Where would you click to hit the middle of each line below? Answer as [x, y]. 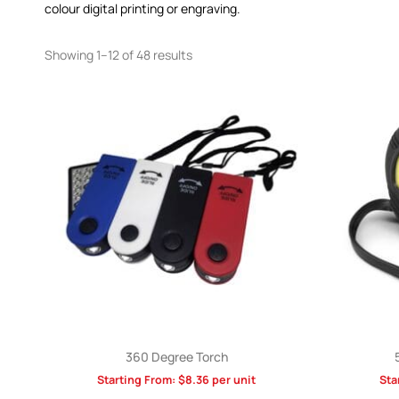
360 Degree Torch [176, 357]
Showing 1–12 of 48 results [118, 55]
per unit [232, 380]
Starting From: [138, 380]
